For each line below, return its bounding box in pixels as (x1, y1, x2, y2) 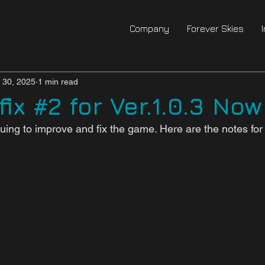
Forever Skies (187, 23, 244, 34)
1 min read (38, 76, 78, 86)
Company (130, 23, 169, 34)
